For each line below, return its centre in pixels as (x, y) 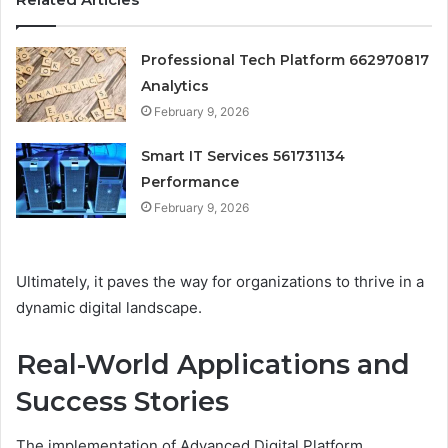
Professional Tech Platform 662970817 (285, 59)
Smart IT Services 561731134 (243, 155)
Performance (190, 181)
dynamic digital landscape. (109, 307)
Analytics (175, 85)
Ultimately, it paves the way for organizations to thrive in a (220, 281)
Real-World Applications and (213, 364)
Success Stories (122, 401)
